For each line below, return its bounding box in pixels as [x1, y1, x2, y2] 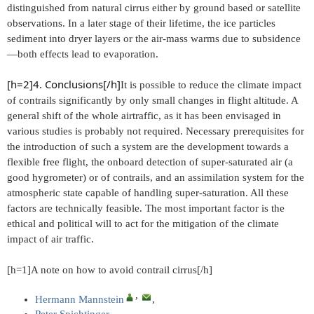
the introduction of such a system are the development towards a [7, 140, 289, 152]
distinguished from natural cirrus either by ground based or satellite [7, 1, 301, 13]
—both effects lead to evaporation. [7, 48, 158, 60]
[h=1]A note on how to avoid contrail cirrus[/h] [7, 264, 212, 275]
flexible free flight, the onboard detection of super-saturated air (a [7, 156, 293, 168]
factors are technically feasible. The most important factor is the [7, 202, 285, 214]
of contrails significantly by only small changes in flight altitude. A [7, 94, 298, 106]
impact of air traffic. [7, 233, 94, 245]
